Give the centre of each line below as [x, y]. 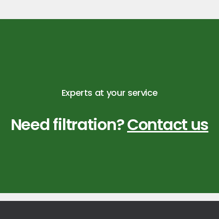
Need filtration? [69, 124]
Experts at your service [109, 93]
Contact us [168, 124]
